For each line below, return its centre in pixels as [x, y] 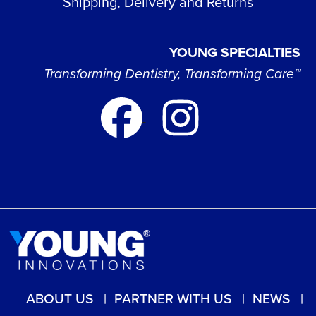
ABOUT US [60, 298]
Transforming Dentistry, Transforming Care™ [172, 74]
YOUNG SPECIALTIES [235, 53]
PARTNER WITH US [173, 298]
